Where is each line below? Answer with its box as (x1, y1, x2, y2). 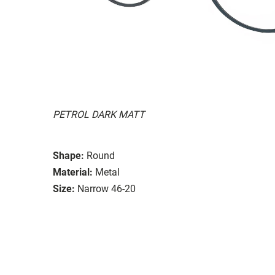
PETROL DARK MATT (53, 108, 145, 120)
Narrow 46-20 (77, 182, 136, 195)
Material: (53, 166, 93, 178)
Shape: (53, 149, 84, 161)
